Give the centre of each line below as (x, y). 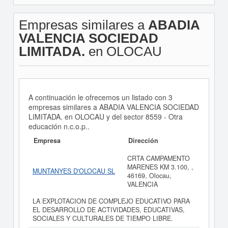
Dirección (143, 140)
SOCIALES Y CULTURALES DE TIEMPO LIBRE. (103, 218)
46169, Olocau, (149, 176)
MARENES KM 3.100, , (160, 167)
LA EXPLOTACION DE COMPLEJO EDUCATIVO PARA (111, 201)
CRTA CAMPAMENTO (158, 158)
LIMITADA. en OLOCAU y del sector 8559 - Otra (105, 117)
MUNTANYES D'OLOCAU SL (74, 171)
